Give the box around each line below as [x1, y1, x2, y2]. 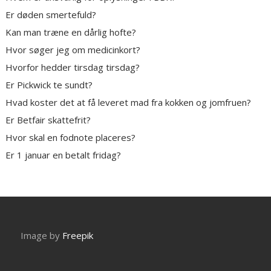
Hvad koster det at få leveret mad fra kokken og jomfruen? [5, 96, 252, 109]
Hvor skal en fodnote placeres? [5, 131, 136, 144]
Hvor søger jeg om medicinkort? [5, 44, 141, 56]
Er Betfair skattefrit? [5, 114, 91, 126]
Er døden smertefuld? [5, 8, 97, 21]
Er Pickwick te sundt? [5, 79, 93, 91]
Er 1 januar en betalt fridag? [5, 149, 122, 162]
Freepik [62, 229, 94, 242]
